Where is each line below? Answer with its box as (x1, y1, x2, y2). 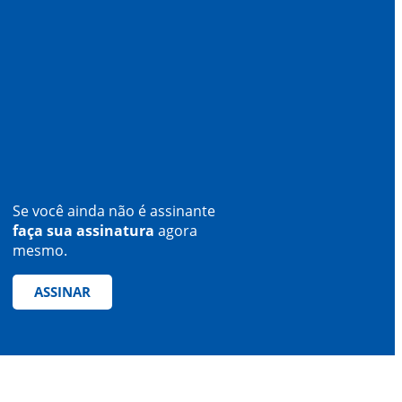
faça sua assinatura (13, 221, 154, 241)
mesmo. (13, 240, 67, 261)
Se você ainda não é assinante (13, 201, 215, 222)
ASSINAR (34, 283, 91, 301)
